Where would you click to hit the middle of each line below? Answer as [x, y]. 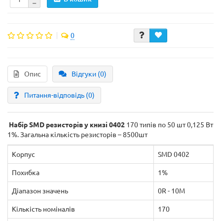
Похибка [26, 173]
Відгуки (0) [89, 74]
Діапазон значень [40, 191]
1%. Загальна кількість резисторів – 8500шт [77, 135]
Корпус [23, 154]
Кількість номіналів [43, 209]
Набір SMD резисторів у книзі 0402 [66, 125]
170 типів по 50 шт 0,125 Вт [169, 125]
